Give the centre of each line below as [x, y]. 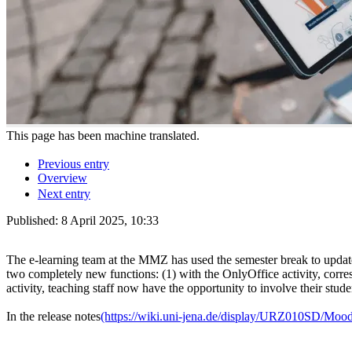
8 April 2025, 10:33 [110, 220]
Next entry [64, 193]
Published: [34, 220]
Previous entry [73, 163]
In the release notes [53, 316]
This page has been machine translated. [103, 135]
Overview [62, 178]
